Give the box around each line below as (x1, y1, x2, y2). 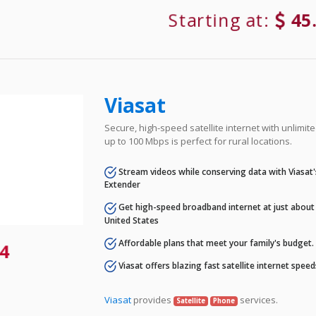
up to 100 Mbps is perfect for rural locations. (104, 135, 293, 148)
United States (104, 214, 159, 226)
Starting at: (171, 8, 274, 32)
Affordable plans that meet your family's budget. (116, 236, 315, 249)
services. (237, 293, 278, 307)
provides (131, 293, 174, 307)
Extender (104, 178, 141, 191)
